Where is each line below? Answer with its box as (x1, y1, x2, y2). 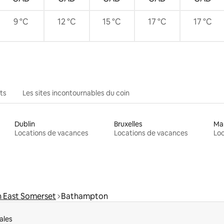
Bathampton (61, 190, 108, 201)
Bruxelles (113, 119, 142, 128)
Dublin (14, 119, 35, 128)
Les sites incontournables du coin (22, 88, 129, 97)
